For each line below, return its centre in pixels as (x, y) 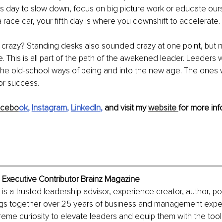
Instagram (49, 108)
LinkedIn (85, 108)
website (163, 108)
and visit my (126, 108)
